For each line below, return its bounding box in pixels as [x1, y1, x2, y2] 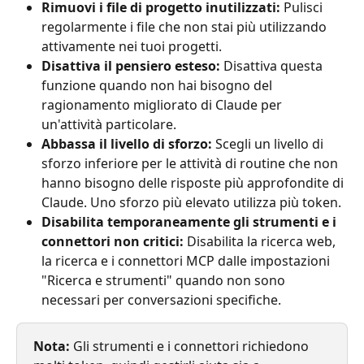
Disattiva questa [220, 56, 326, 75]
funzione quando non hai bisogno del [41, 76, 275, 94]
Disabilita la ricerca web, [184, 232, 339, 250]
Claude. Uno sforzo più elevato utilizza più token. [41, 193, 341, 211]
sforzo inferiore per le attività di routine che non [41, 154, 341, 172]
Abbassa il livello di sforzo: [41, 134, 212, 153]
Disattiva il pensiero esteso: [41, 56, 220, 75]
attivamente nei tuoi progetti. [41, 37, 222, 55]
